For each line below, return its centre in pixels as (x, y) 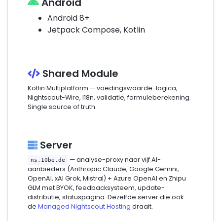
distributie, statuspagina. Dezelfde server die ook (106, 197)
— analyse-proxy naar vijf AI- (114, 160)
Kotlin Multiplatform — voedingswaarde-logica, (103, 88)
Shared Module (79, 74)
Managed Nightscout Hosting (84, 207)
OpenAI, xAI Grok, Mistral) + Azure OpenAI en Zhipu (107, 179)
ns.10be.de (48, 160)
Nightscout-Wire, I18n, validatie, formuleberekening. (109, 98)
